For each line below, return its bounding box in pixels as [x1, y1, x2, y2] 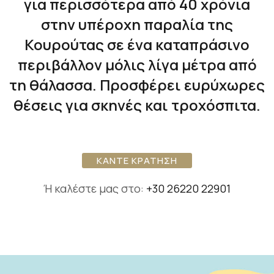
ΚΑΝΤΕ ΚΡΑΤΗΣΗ [97, 154, 177, 167]
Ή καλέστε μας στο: [43, 181, 146, 196]
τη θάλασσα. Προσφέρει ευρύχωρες [9, 75, 265, 95]
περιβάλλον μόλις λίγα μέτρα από [17, 54, 257, 75]
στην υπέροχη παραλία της [41, 14, 233, 34]
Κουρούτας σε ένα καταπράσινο [24, 34, 250, 54]
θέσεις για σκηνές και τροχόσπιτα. [13, 95, 261, 115]
